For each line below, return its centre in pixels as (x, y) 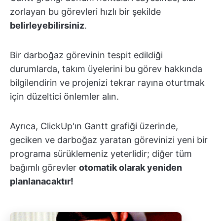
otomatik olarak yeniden (130, 167)
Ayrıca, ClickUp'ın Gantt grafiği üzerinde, (94, 126)
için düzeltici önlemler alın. (64, 96)
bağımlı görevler (44, 167)
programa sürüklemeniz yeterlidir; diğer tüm (101, 153)
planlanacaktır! (42, 181)
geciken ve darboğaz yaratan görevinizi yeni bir (109, 140)
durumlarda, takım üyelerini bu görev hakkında (106, 69)
